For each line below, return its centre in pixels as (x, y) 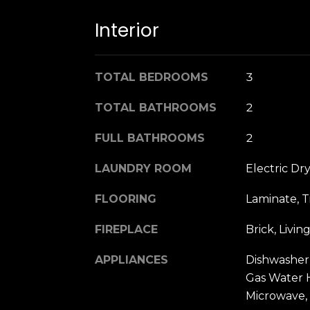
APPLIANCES (131, 259)
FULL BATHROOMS (150, 138)
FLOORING (126, 199)
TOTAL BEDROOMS (152, 77)
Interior (127, 30)
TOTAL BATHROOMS (156, 107)
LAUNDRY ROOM (143, 168)
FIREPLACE (126, 229)
